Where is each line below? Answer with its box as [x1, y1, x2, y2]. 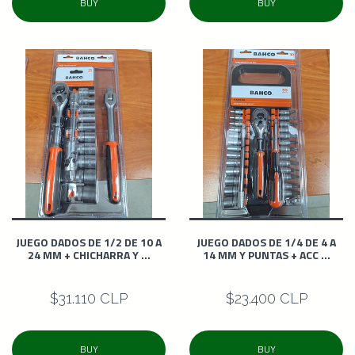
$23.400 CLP [225, 289, 307, 307]
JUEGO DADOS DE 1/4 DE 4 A [197, 233, 336, 250]
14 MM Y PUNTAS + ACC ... [202, 246, 330, 263]
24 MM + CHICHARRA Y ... [27, 246, 151, 263]
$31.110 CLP [50, 289, 128, 307]
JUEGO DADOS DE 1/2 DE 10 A [16, 233, 162, 250]
